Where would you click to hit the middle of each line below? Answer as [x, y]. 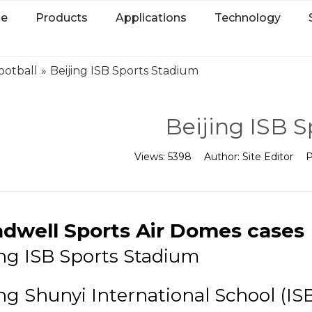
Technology [248, 18]
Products [62, 18]
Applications [151, 18]
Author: [223, 157]
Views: [151, 157]
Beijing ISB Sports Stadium [124, 71]
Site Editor [267, 157]
